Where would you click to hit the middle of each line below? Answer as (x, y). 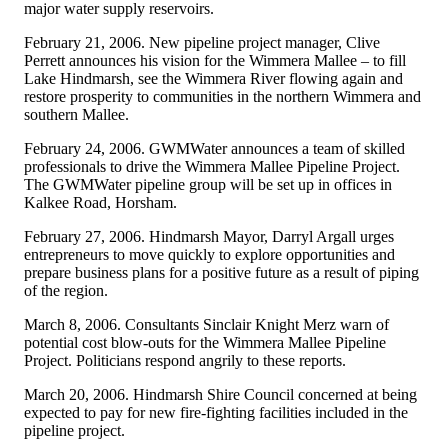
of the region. (66, 290)
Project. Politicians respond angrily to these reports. (185, 360)
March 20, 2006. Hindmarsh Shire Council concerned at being (220, 394)
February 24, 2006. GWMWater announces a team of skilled (214, 148)
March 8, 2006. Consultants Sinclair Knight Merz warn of (206, 324)
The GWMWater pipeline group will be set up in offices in (208, 184)
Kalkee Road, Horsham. (100, 202)
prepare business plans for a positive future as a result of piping (221, 272)
